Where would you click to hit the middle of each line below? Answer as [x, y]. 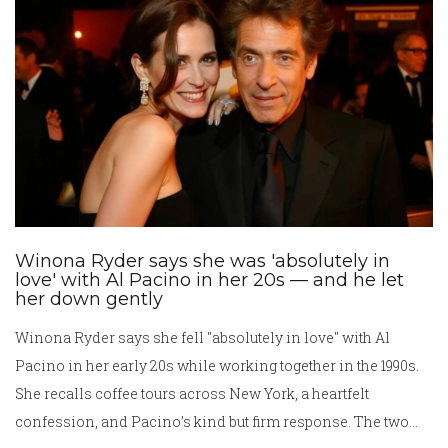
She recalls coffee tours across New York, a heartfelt [192, 393]
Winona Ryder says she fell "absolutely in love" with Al [202, 337]
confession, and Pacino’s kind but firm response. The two [212, 421]
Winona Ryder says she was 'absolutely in [202, 260]
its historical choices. [89, 14]
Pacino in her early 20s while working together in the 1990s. [217, 365]
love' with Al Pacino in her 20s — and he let [209, 279]
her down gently [89, 298]
